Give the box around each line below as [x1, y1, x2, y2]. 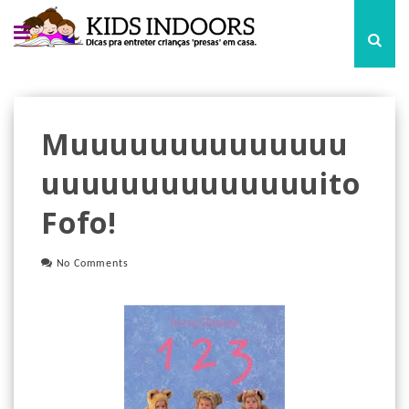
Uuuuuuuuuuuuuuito [41, 163, 361, 203]
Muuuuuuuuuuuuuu [41, 124, 349, 163]
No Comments [56, 258, 129, 269]
